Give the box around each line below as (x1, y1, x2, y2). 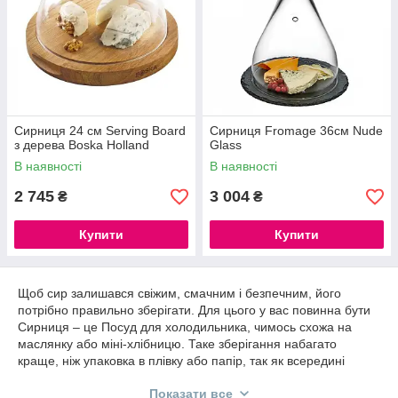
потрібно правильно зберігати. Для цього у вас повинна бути (18, 303, 370, 317)
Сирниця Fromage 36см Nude (210, 123, 383, 138)
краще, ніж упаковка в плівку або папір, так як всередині (18, 354, 345, 368)
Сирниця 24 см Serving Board (14, 123, 186, 138)
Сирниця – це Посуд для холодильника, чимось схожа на (18, 320, 352, 334)
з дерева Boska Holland (14, 138, 149, 152)
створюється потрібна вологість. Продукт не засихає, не (18, 370, 343, 385)
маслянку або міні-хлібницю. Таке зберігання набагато (18, 337, 337, 351)
